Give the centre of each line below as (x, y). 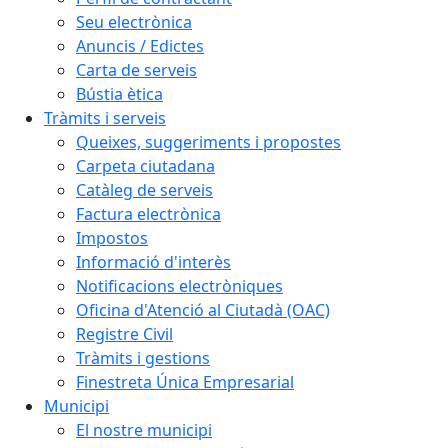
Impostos (112, 237)
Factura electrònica (148, 213)
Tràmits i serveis (105, 117)
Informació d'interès (153, 261)
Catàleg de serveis (144, 189)
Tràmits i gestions (143, 357)
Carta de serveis (136, 69)
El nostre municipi (144, 429)
